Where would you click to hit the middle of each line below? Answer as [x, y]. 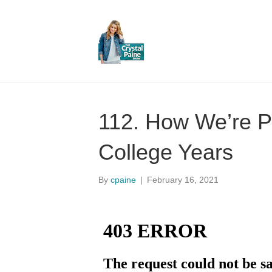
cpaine [123, 180]
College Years [166, 152]
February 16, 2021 [183, 180]
